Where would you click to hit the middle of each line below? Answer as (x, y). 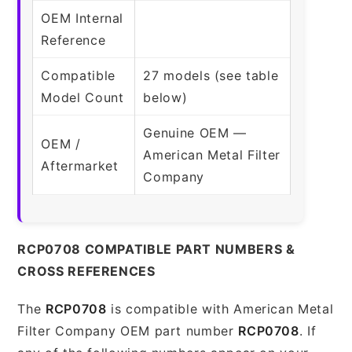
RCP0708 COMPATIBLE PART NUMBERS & (156, 249)
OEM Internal (82, 18)
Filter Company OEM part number (128, 330)
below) (165, 97)
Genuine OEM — (195, 132)
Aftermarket (80, 165)
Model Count (82, 97)
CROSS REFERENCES (86, 271)
